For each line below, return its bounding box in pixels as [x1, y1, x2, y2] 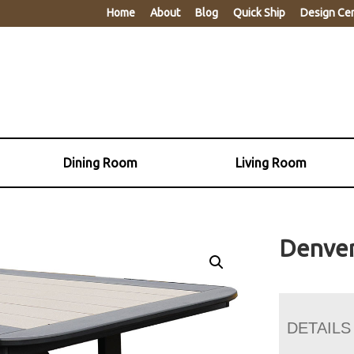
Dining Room [63, 155, 138, 170]
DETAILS [287, 318, 352, 337]
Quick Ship [233, 6, 285, 19]
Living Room [235, 155, 307, 170]
